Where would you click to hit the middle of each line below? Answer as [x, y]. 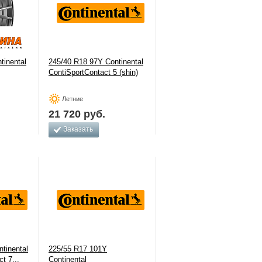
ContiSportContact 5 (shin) [93, 72]
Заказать [78, 129]
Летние [73, 99]
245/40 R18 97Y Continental [96, 62]
